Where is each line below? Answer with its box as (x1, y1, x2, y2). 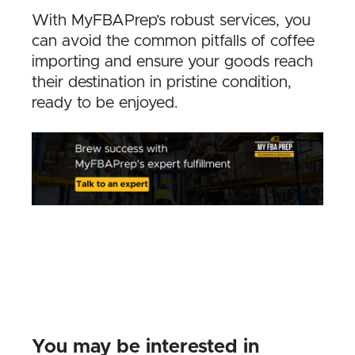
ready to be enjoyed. (32, 94, 178, 111)
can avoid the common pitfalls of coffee (32, 32, 315, 49)
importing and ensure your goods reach (32, 53, 313, 70)
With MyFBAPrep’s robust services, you (32, 12, 311, 29)
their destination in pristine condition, (32, 74, 292, 90)
